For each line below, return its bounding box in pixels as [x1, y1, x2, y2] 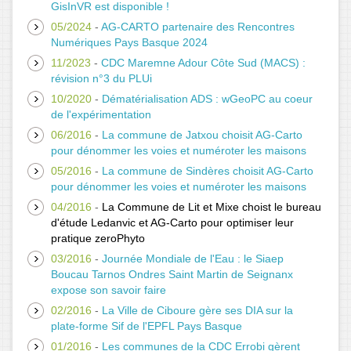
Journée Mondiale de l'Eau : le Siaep [102, 251, 284, 265]
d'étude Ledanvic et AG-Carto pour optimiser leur [51, 215, 294, 229]
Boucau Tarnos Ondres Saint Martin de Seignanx [51, 267, 293, 280]
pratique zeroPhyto [51, 231, 145, 244]
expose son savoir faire [51, 283, 166, 296]
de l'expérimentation [51, 107, 151, 121]
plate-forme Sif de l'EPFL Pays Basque [51, 319, 242, 332]
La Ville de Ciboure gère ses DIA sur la [102, 303, 293, 317]
